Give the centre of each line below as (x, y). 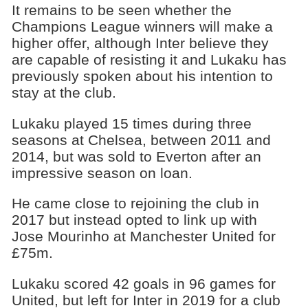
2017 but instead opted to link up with (134, 220)
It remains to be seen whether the (121, 10)
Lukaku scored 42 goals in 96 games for (143, 284)
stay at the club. (64, 92)
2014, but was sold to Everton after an (136, 156)
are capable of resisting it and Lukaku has (149, 59)
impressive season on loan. (102, 173)
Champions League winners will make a (142, 26)
